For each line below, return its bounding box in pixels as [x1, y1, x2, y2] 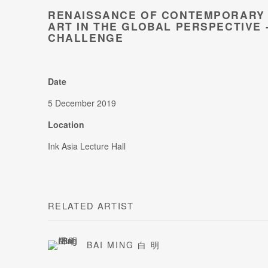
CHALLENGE [48, 30, 124, 45]
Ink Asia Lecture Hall [48, 140, 128, 153]
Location [48, 118, 84, 131]
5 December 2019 [48, 97, 116, 109]
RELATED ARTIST [48, 199, 134, 212]
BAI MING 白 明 [87, 239, 160, 251]
